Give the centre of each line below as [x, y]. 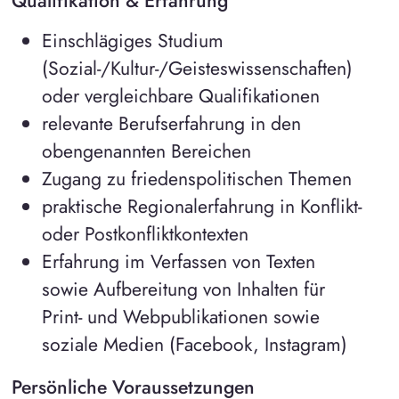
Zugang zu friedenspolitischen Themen [196, 178]
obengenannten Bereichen [146, 151]
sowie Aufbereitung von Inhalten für [183, 289]
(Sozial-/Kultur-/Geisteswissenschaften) [197, 68]
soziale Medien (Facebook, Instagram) [194, 344]
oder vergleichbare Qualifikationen [180, 95]
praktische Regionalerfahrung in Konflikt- [201, 206]
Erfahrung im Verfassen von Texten [178, 261]
